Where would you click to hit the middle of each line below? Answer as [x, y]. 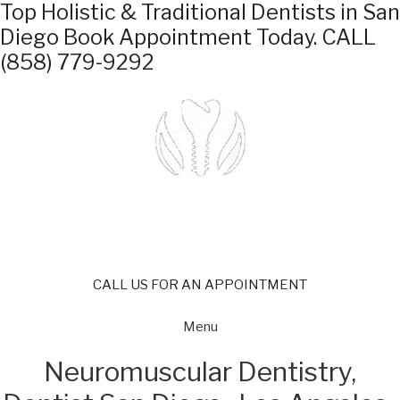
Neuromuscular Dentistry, [200, 371]
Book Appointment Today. [190, 37]
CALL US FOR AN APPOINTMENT [200, 285]
